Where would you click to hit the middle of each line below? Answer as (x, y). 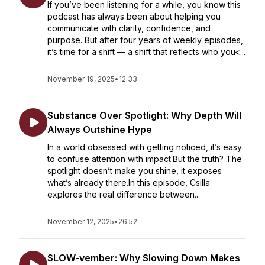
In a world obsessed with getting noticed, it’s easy (145, 147)
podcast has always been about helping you (134, 16)
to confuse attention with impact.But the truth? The (145, 159)
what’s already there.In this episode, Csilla (129, 182)
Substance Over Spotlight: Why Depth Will (144, 115)
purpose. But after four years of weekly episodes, (145, 40)
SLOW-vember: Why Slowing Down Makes (144, 258)
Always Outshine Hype (100, 130)
